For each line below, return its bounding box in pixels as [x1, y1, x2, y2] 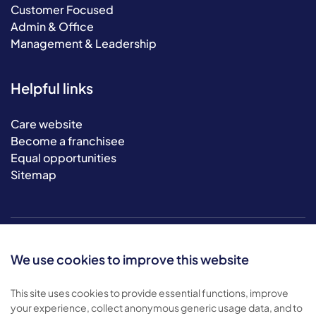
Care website [11, 116, 83, 131]
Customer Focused [11, 2, 114, 17]
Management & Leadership [11, 36, 157, 51]
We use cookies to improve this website [11, 251, 249, 267]
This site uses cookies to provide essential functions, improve [11, 286, 288, 299]
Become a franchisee [11, 133, 125, 148]
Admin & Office [11, 19, 94, 34]
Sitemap [11, 167, 56, 182]
